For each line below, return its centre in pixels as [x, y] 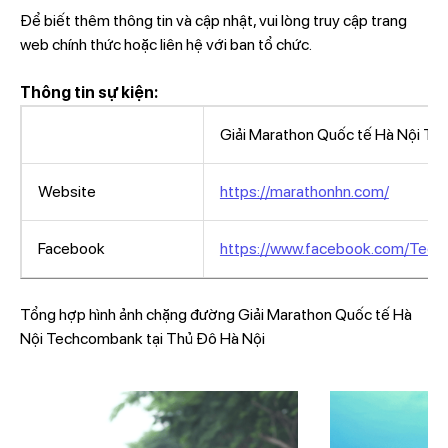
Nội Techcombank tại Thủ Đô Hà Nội [142, 339]
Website [66, 192]
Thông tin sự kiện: [88, 93]
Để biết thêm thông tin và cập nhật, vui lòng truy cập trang [213, 21]
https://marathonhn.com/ [304, 192]
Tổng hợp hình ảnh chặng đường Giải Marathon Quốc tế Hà [215, 315]
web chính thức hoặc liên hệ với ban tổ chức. [165, 45]
